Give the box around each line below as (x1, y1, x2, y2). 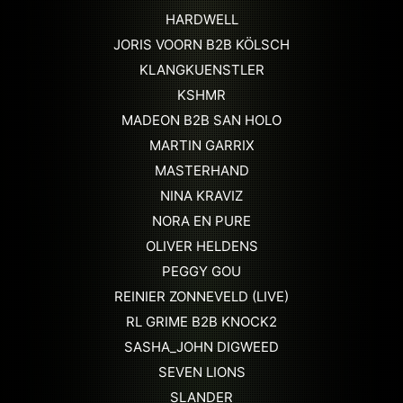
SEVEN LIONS (157, 363, 246, 381)
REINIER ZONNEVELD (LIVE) (114, 287, 289, 305)
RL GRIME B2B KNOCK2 (126, 312, 277, 330)
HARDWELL (165, 10, 238, 28)
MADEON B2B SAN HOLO (121, 111, 282, 129)
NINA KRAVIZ (160, 186, 243, 204)
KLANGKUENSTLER (139, 60, 264, 78)
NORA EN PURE (152, 211, 251, 229)
